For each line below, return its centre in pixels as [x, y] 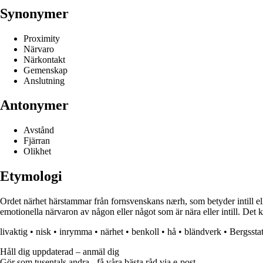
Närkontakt [44, 59]
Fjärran [37, 141]
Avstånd [39, 130]
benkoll [145, 232]
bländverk [203, 232]
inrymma [76, 232]
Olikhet [37, 151]
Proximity [42, 38]
